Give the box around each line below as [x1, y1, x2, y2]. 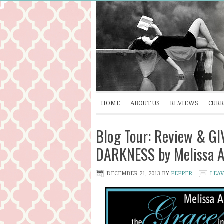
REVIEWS [170, 100, 198, 107]
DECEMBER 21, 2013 [106, 170, 160, 177]
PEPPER [171, 170, 192, 177]
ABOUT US [130, 100, 160, 107]
